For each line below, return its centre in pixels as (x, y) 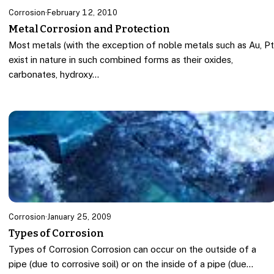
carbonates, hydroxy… (54, 75)
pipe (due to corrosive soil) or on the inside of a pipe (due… (131, 264)
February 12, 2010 (83, 13)
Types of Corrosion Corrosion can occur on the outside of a (133, 250)
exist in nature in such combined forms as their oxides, (121, 60)
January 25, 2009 (80, 217)
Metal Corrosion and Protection (89, 29)
